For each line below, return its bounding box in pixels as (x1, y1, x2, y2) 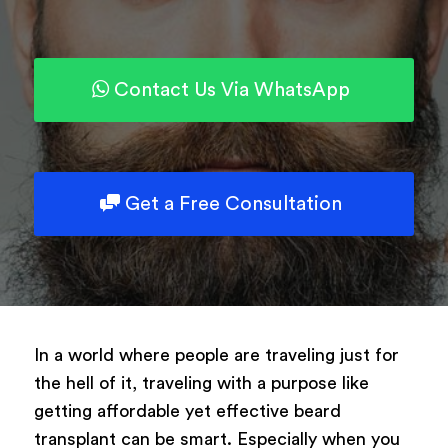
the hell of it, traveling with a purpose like (33, 373, 369, 392)
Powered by (166, 48, 232, 60)
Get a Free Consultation (125, 193, 343, 214)
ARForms (232, 48, 282, 60)
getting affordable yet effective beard (33, 401, 341, 420)
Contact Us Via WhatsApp (114, 79, 351, 100)
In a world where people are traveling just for (33, 345, 399, 364)
